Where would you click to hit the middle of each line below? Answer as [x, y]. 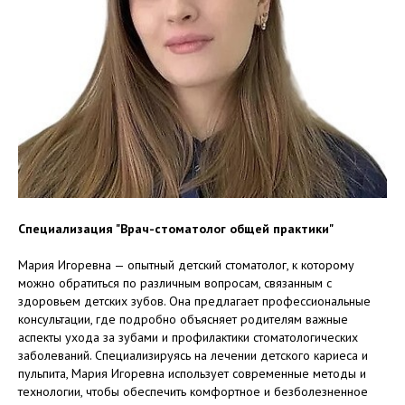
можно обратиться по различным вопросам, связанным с [175, 283]
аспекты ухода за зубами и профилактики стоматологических [188, 337]
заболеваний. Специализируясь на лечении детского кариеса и [193, 355]
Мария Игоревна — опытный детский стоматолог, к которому [186, 264]
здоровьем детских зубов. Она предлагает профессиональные [194, 301]
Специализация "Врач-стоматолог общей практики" [176, 228]
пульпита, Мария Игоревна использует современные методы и [192, 373]
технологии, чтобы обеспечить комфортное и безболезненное [193, 391]
